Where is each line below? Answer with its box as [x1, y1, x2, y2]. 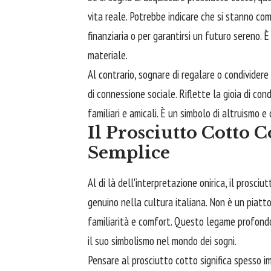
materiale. [88, 47, 128, 62]
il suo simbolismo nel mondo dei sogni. [88, 233, 237, 248]
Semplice [88, 142, 170, 163]
